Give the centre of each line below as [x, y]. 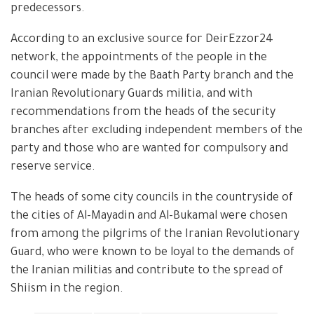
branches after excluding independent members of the [157, 131]
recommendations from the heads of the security [143, 112]
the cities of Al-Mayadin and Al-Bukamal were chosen [149, 216]
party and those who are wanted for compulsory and [149, 149]
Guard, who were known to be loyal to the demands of [152, 253]
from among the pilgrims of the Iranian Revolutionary [155, 234]
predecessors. [48, 9]
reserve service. [53, 167]
